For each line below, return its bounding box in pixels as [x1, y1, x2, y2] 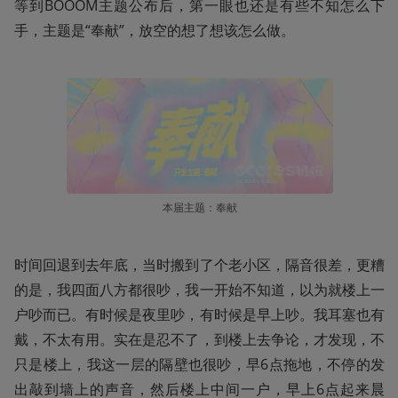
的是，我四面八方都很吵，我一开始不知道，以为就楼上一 [14, 279, 385, 299]
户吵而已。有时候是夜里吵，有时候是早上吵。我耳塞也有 [14, 304, 385, 324]
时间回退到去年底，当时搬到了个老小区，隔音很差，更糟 [14, 254, 385, 275]
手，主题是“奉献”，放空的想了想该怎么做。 [14, 20, 295, 40]
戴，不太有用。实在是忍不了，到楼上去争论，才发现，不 [14, 329, 385, 349]
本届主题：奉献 [162, 199, 237, 215]
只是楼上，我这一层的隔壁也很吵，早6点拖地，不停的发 [14, 354, 385, 374]
